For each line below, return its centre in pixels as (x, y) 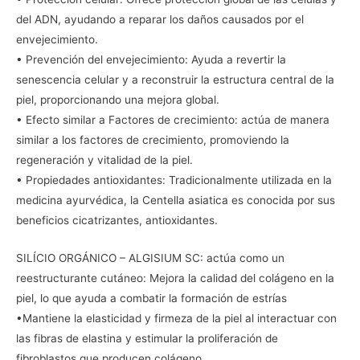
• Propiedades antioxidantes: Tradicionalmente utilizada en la (174, 180)
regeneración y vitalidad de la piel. (104, 160)
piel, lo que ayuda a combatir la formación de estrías (151, 299)
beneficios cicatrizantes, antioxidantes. (117, 221)
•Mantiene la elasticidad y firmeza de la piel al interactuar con (176, 319)
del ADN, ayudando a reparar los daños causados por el (160, 20)
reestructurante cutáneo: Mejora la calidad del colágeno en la (175, 278)
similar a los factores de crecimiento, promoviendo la (153, 140)
